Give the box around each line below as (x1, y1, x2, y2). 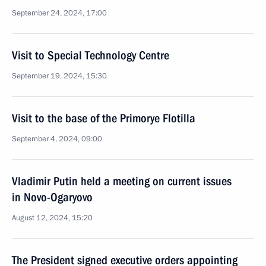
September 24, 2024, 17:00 (12, 8, 107, 18)
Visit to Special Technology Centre (12, 48, 169, 62)
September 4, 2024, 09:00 (12, 134, 102, 144)
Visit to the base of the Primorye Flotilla (12, 111, 195, 125)
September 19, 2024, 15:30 (12, 71, 107, 81)
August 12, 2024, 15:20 (12, 213, 93, 223)
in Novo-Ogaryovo (12, 190, 93, 204)
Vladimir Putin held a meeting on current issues (12, 174, 232, 188)
